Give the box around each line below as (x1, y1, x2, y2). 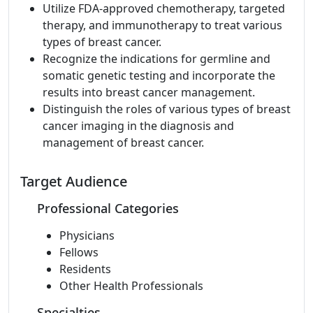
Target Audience (20, 172, 127, 191)
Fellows (59, 245, 99, 260)
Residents (59, 261, 111, 277)
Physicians (59, 228, 115, 243)
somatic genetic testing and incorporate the (43, 68, 275, 83)
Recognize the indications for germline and (43, 51, 270, 66)
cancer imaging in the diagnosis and (43, 118, 234, 133)
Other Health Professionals (59, 278, 203, 293)
